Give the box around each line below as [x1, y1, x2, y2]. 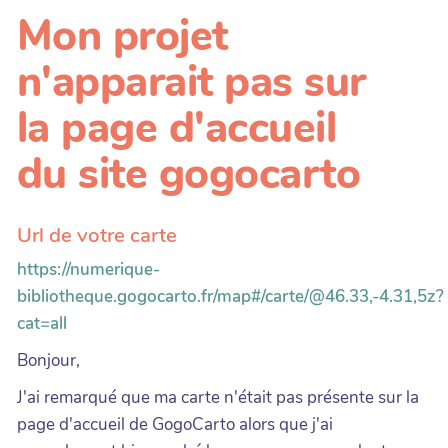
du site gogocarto [17, 145, 361, 204]
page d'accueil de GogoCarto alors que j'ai [17, 412, 333, 436]
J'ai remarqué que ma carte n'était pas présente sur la [17, 385, 419, 409]
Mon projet [17, 7, 228, 66]
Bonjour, [17, 348, 80, 372]
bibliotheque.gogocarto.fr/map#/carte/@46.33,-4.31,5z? [17, 284, 444, 308]
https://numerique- [17, 257, 160, 281]
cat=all [17, 311, 67, 335]
